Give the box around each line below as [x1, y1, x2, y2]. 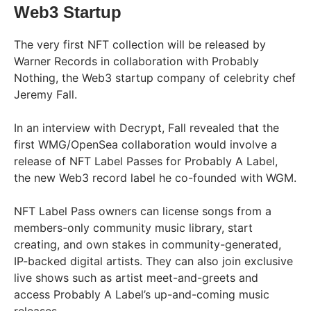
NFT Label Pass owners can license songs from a [14, 203, 271, 218]
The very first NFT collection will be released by [14, 37, 266, 51]
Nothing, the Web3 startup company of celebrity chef [14, 70, 296, 85]
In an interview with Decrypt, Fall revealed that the [14, 120, 279, 135]
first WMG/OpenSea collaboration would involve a [14, 137, 277, 151]
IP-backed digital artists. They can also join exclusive [14, 253, 293, 268]
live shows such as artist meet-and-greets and [14, 270, 258, 285]
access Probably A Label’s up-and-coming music [14, 287, 269, 301]
